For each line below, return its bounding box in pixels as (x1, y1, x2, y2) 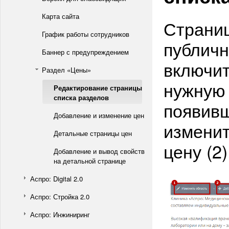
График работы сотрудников (42, 29, 129, 39)
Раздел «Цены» (42, 65, 91, 75)
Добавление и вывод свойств (54, 146, 145, 156)
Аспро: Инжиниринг (30, 210, 90, 219)
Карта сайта (42, 11, 79, 21)
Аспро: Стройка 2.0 (30, 192, 89, 201)
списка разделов (54, 93, 109, 102)
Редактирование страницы (54, 83, 142, 93)
